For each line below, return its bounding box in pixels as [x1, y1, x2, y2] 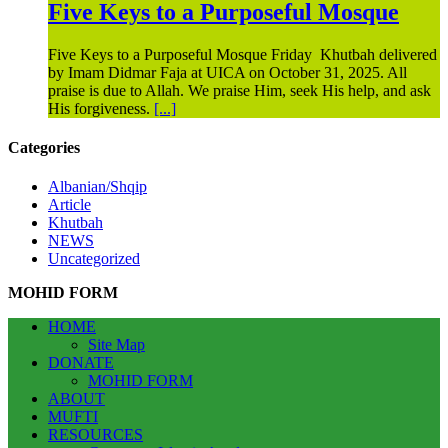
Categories [8, 138, 80, 156]
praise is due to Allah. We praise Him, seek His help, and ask [48, 81, 431, 99]
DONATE [48, 354, 114, 372]
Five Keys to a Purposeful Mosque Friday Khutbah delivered [48, 45, 437, 63]
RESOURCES [48, 426, 143, 444]
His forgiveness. [48, 99, 154, 117]
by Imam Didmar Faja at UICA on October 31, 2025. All [48, 63, 407, 81]
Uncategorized [48, 250, 140, 268]
